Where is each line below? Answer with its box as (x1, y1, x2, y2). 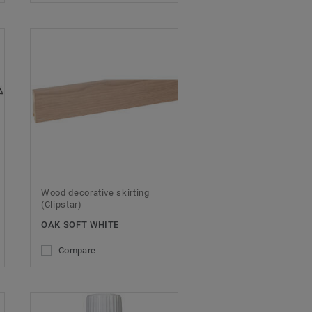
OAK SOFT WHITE (41, 219, 120, 230)
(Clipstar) (41, 198, 82, 210)
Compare (58, 244, 96, 256)
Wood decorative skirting (41, 187, 150, 198)
